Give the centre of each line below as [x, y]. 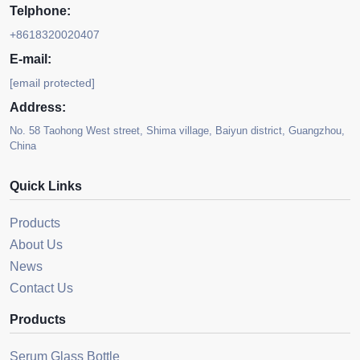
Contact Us [41, 288]
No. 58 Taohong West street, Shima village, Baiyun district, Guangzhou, [177, 131]
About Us [36, 245]
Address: [38, 108]
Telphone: [40, 11]
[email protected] [52, 83]
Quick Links [46, 186]
